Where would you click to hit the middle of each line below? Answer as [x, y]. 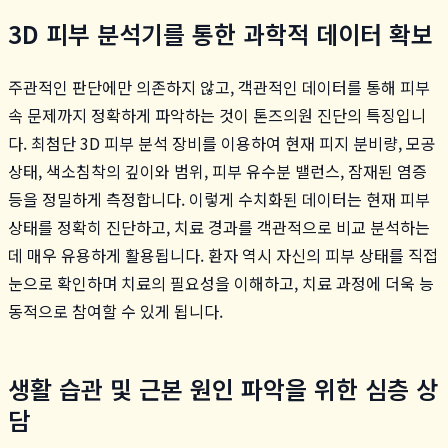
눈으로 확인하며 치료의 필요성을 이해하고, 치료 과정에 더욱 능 [221, 282]
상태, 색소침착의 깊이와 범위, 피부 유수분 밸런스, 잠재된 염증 [217, 170]
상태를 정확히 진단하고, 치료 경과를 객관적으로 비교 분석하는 [219, 226]
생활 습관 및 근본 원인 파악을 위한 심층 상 [223, 388]
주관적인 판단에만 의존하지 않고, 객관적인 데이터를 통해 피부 [219, 86]
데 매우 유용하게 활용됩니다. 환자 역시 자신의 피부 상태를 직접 [223, 254]
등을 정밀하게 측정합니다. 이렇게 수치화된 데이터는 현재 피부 [219, 198]
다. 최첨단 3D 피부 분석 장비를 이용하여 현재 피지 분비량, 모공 [222, 142]
